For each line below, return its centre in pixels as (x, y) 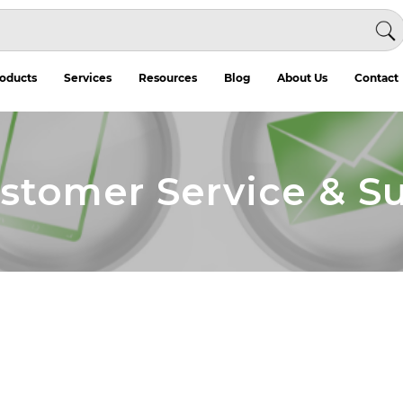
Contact (376, 78)
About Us (302, 78)
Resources (167, 78)
